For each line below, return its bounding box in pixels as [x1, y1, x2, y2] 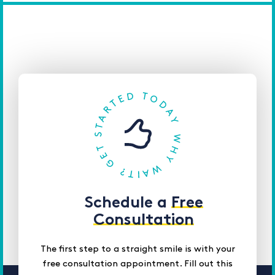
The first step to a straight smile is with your [40, 245, 235, 254]
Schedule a [84, 196, 171, 212]
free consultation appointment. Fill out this [42, 260, 233, 269]
